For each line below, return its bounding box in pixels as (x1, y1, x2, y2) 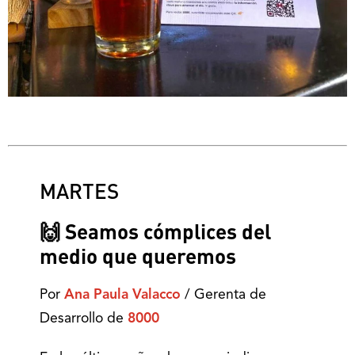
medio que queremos (40, 242, 236, 269)
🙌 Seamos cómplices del (40, 218, 271, 244)
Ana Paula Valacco (64, 288, 181, 302)
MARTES (40, 177, 119, 204)
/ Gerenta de (181, 288, 266, 302)
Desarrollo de (40, 312, 128, 326)
